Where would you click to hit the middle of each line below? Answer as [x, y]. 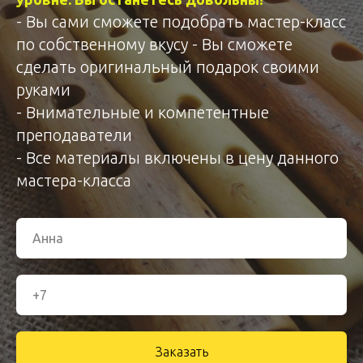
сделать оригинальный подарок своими [168, 67]
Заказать [181, 351]
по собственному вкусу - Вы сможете [154, 44]
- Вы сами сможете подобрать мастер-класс [181, 21]
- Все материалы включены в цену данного [177, 158]
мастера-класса [74, 180]
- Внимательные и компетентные [143, 112]
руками [43, 90]
